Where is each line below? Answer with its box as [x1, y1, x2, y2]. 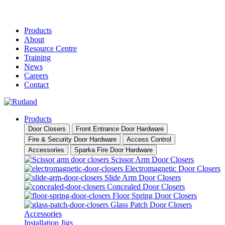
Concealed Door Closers [107, 182, 185, 191]
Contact [24, 80, 49, 89]
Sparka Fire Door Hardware [74, 146, 153, 154]
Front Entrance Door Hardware [76, 125, 164, 133]
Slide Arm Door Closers [104, 173, 181, 182]
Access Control [127, 136, 171, 143]
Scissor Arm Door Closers [111, 155, 194, 164]
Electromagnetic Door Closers [125, 164, 220, 173]
